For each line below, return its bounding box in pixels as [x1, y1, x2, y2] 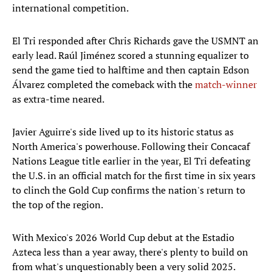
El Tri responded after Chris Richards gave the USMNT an [12, 34, 259, 48]
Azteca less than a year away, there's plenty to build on [12, 245, 248, 259]
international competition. [12, 1, 129, 15]
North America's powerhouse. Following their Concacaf [12, 140, 250, 154]
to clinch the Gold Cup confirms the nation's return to [12, 183, 245, 197]
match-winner [195, 78, 257, 92]
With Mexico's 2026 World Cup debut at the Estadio [12, 231, 234, 245]
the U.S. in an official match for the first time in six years [12, 169, 256, 183]
